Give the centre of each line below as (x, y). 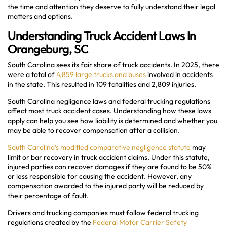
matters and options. (40, 16)
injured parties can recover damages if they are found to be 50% (109, 166)
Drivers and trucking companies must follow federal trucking (103, 213)
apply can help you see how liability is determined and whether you (112, 120)
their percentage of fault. (48, 195)
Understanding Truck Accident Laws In (102, 35)
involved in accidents (179, 74)
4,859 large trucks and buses (101, 74)
